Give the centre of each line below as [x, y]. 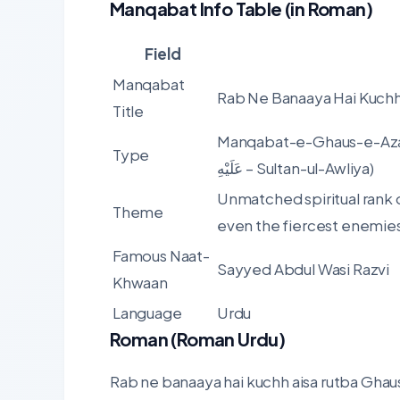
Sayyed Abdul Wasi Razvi [304, 269]
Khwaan [140, 283]
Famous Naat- [161, 256]
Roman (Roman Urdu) [198, 339]
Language [147, 313]
